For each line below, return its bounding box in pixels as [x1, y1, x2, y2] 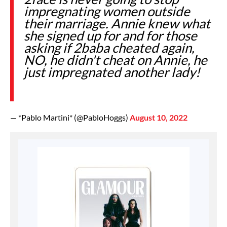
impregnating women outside [24, 3, 190, 19]
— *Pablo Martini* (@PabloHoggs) [10, 112, 130, 122]
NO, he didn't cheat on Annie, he [24, 51, 207, 68]
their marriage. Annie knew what [24, 15, 210, 31]
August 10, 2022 [130, 112, 187, 122]
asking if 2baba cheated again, [24, 39, 195, 56]
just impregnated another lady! [24, 63, 200, 80]
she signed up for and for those [24, 27, 197, 44]
